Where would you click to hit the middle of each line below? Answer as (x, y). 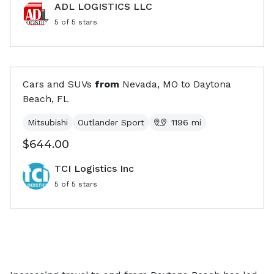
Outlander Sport (111, 122)
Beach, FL (46, 99)
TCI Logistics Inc (94, 168)
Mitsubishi (48, 122)
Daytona (212, 84)
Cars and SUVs (57, 84)
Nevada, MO (150, 84)
